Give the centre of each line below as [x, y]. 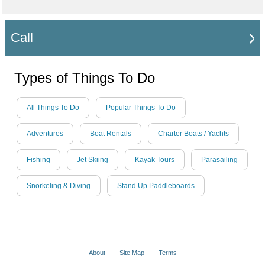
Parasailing [219, 160]
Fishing [38, 160]
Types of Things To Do [85, 78]
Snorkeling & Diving [59, 186]
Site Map [132, 253]
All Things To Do [53, 108]
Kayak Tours [155, 160]
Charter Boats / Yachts [193, 134]
